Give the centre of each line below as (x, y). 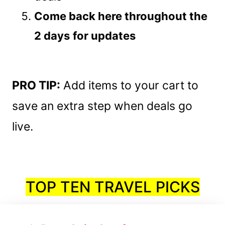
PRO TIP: (36, 85)
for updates (104, 35)
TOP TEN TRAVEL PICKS (113, 187)
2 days (52, 35)
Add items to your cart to (129, 85)
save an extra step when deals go (102, 106)
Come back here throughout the (121, 16)
